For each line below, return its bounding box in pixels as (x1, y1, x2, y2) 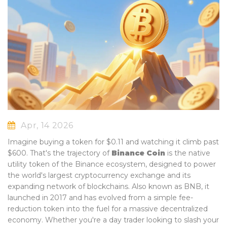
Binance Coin (111, 148, 165, 158)
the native (174, 148, 210, 158)
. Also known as (128, 182, 184, 192)
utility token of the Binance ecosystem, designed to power (8, 160, 216, 169)
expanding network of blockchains (8, 182, 128, 192)
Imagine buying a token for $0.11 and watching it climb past (8, 137, 219, 147)
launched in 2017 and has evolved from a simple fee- (8, 193, 193, 203)
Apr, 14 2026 (18, 121, 74, 131)
